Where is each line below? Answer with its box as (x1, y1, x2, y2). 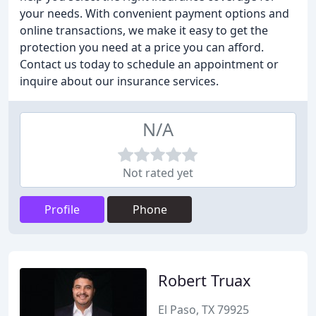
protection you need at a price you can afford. (20, 39, 264, 55)
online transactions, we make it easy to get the (20, 23, 268, 38)
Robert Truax (158, 270, 251, 291)
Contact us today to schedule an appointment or (20, 56, 279, 72)
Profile (44, 202, 80, 217)
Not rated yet (123, 165, 193, 181)
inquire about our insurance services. (20, 73, 219, 89)
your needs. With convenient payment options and (20, 6, 289, 21)
